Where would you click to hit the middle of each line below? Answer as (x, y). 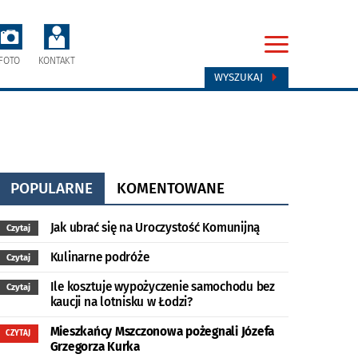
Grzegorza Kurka (95, 347)
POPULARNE (51, 188)
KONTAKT (56, 60)
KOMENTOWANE (170, 188)
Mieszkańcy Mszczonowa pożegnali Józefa (162, 332)
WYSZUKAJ (240, 78)
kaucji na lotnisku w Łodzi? (121, 302)
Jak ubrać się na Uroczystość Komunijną (155, 228)
